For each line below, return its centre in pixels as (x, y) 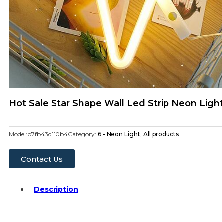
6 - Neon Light (119, 134)
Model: (18, 134)
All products (161, 134)
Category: (83, 134)
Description (56, 189)
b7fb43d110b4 (48, 134)
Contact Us (42, 159)
